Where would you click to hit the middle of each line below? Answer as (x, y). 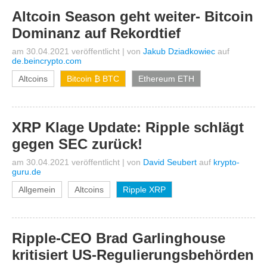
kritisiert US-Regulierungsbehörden (133, 255)
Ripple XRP (144, 190)
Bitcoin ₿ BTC (93, 79)
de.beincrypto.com (47, 61)
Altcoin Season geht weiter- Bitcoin (133, 16)
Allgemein (37, 190)
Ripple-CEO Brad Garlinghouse (119, 238)
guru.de (27, 172)
